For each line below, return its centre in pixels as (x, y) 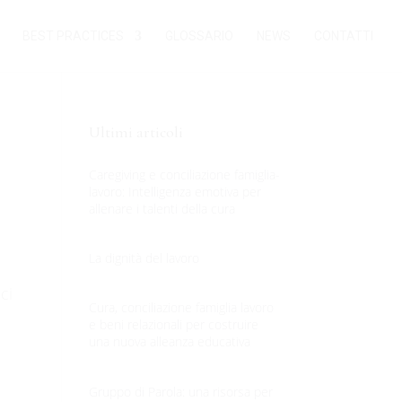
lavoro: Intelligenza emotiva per (175, 192)
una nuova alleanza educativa (169, 342)
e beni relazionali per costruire (173, 325)
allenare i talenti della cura (162, 209)
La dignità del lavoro (144, 258)
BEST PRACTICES (73, 36)
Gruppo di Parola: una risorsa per (180, 391)
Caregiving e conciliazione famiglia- (184, 175)
